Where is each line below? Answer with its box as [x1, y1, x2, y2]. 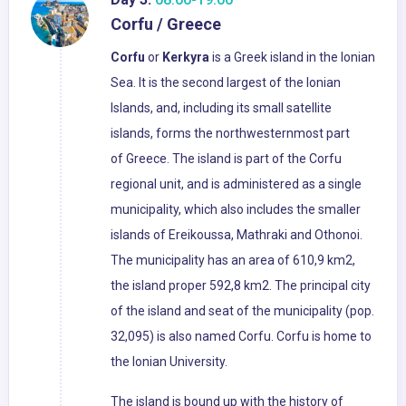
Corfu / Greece [111, 14, 221, 34]
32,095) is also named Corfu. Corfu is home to [111, 329, 372, 344]
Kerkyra [162, 50, 209, 65]
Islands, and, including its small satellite [111, 101, 332, 116]
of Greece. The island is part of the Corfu [111, 151, 342, 167]
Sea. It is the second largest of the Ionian [111, 75, 341, 91]
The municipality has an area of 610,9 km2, [111, 253, 355, 268]
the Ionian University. [111, 354, 227, 370]
